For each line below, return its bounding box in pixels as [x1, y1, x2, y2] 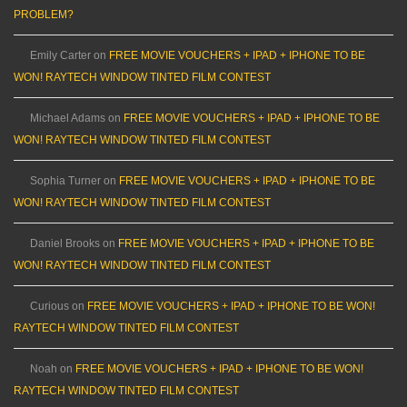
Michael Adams [30, 111, 105, 124]
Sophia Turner [30, 174, 101, 187]
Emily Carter [30, 48, 91, 62]
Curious [30, 299, 69, 313]
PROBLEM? [14, 7, 74, 21]
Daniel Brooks [30, 236, 100, 250]
